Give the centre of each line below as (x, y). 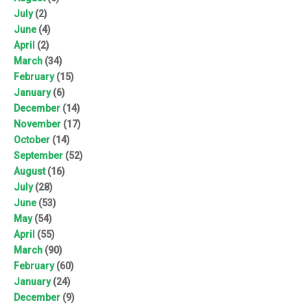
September (38, 155)
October (32, 139)
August (29, 171)
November (37, 124)
